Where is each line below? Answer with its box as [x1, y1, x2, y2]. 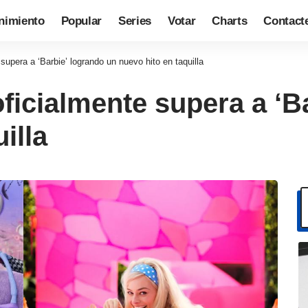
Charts [212, 14, 247, 27]
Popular [60, 14, 102, 27]
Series [118, 14, 152, 27]
